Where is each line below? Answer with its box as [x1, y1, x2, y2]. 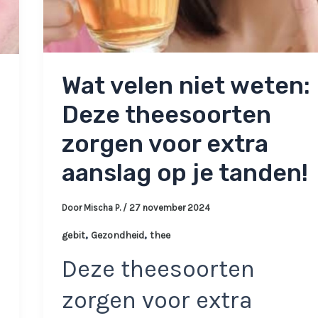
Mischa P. [83, 202, 123, 213]
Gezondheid [90, 229, 144, 241]
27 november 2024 [128, 202, 210, 213]
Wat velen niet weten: [61, 70, 310, 100]
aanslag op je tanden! [61, 158, 308, 187]
